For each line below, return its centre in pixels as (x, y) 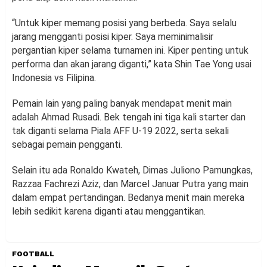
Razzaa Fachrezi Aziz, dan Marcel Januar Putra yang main (130, 184)
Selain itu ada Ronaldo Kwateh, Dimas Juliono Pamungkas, (132, 170)
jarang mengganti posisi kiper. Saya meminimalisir (113, 37)
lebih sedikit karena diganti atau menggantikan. (109, 212)
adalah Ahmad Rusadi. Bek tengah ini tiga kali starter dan (129, 117)
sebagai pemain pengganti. (67, 145)
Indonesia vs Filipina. (54, 78)
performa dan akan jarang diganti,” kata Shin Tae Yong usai (132, 64)
